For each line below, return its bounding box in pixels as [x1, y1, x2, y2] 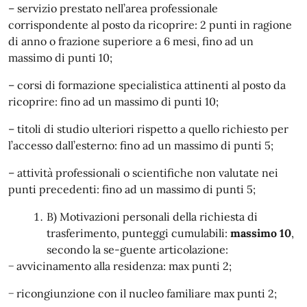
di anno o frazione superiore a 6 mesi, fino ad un [8, 34, 254, 48]
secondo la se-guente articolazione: [47, 242, 228, 256]
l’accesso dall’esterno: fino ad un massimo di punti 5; [8, 138, 273, 152]
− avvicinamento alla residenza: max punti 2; [8, 258, 232, 273]
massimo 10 [230, 225, 291, 240]
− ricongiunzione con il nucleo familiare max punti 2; [8, 286, 277, 300]
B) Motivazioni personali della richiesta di [47, 209, 258, 223]
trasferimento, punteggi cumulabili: [47, 225, 230, 240]
